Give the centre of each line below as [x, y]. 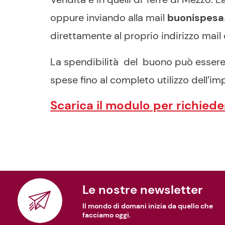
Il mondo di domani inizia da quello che [148, 206]
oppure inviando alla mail [109, 18]
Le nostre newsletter [146, 190]
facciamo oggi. [106, 215]
